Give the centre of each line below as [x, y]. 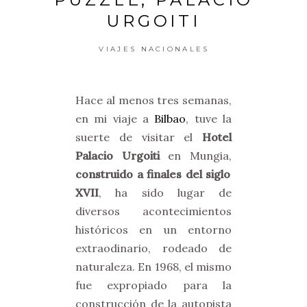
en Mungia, [200, 156]
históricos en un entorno [153, 230]
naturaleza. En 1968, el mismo [153, 267]
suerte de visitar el [139, 137]
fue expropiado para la [153, 285]
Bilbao [170, 119]
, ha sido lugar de [165, 193]
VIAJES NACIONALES [154, 49]
